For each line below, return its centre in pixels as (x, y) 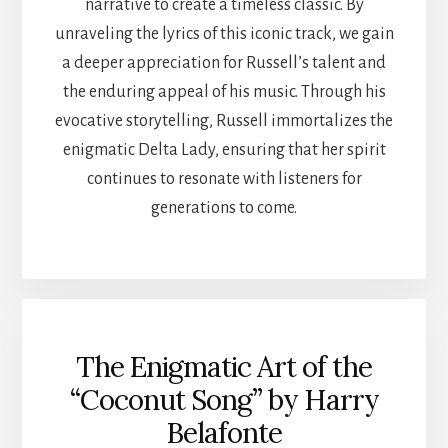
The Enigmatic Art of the (224, 367)
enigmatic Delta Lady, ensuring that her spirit (224, 149)
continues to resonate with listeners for (224, 178)
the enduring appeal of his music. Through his (224, 91)
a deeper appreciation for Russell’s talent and (224, 62)
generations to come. (224, 207)
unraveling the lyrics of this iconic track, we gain (224, 33)
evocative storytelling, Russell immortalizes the (224, 120)
